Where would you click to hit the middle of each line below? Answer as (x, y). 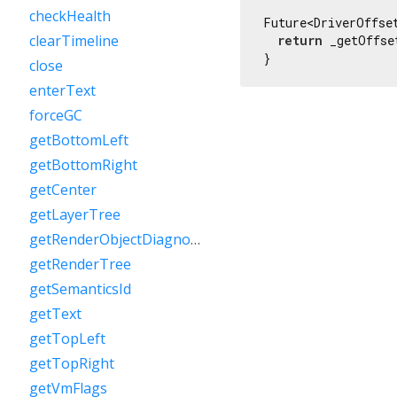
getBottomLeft (79, 140)
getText (55, 314)
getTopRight (72, 363)
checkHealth (70, 16)
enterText (62, 90)
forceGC (56, 115)
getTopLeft (67, 339)
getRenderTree (80, 264)
